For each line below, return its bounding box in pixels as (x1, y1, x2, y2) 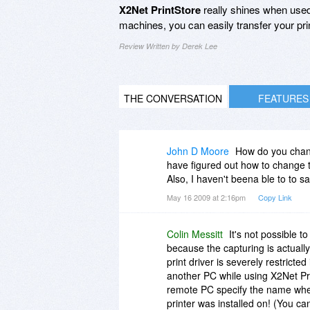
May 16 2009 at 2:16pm (167, 191, 248, 203)
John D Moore (167, 143, 229, 158)
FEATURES (257, 91, 309, 105)
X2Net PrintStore (119, 1, 201, 17)
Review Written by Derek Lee (119, 40, 217, 51)
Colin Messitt (167, 226, 223, 241)
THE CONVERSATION (124, 91, 222, 105)
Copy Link (258, 191, 292, 203)
